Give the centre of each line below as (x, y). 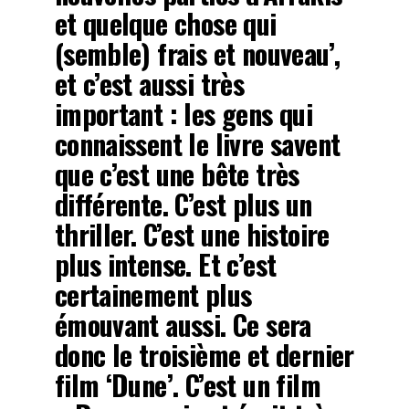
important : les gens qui (184, 113)
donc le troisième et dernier (204, 354)
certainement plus (153, 294)
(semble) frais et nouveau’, (197, 53)
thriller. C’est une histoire (192, 234)
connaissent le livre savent (197, 143)
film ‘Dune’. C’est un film (187, 384)
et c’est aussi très (149, 83)
